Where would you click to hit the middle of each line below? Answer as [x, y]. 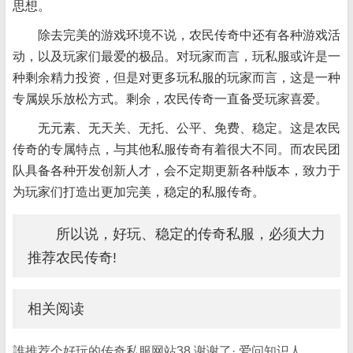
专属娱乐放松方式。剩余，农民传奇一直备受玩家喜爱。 [170, 99]
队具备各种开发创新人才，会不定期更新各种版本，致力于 [176, 171]
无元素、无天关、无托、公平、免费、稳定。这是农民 [189, 128]
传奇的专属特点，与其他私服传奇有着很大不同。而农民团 [176, 149]
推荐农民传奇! [72, 258]
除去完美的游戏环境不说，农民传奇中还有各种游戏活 [189, 35]
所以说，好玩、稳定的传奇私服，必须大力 [176, 234]
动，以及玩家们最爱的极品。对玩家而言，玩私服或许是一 [176, 56]
